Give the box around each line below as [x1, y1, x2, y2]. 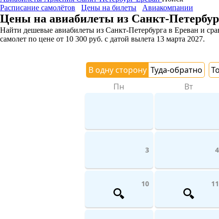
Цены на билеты [81, 3, 136, 12]
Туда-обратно [151, 64, 202, 75]
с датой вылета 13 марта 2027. [103, 34, 205, 43]
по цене [26, 34, 54, 43]
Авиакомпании [142, 3, 193, 12]
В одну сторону [88, 64, 147, 75]
